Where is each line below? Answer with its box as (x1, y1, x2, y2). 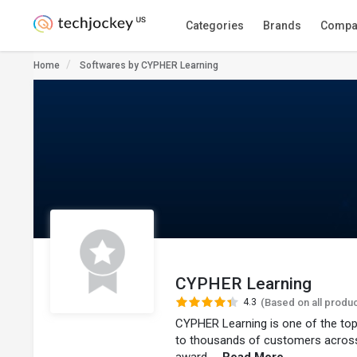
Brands (262, 19, 301, 32)
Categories (185, 19, 244, 32)
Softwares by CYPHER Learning (80, 60, 218, 71)
